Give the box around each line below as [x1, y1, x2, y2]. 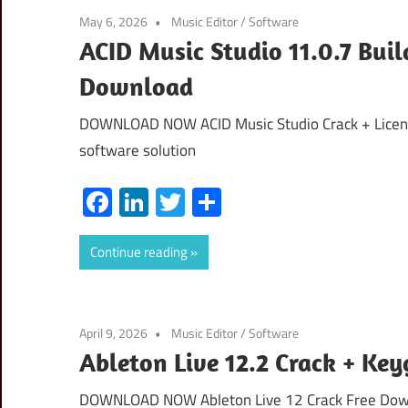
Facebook [112, 179, 229, 224]
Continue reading [90, 240, 188, 262]
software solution [79, 138, 196, 163]
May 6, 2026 [79, 11, 148, 31]
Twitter [185, 179, 271, 224]
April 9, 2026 [79, 322, 148, 342]
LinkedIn [148, 179, 250, 224]
